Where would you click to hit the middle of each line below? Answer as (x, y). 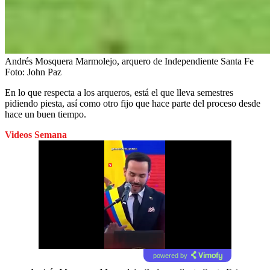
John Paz (44, 72)
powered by (170, 256)
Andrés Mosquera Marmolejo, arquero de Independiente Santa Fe (129, 61)
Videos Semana (36, 135)
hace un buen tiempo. (46, 115)
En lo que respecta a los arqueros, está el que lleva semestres (119, 93)
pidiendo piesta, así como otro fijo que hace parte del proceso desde (133, 104)
